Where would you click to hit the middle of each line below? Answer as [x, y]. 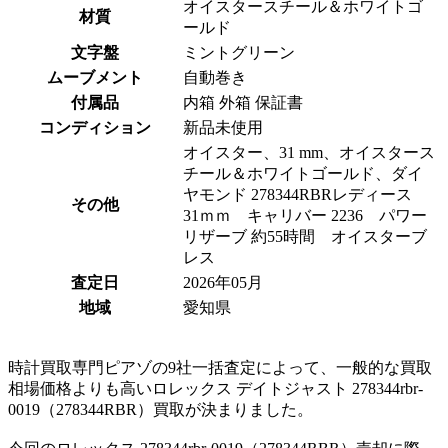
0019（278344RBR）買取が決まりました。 [160, 409]
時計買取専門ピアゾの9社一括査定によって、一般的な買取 [220, 367]
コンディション [95, 127]
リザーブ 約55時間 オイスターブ [305, 236]
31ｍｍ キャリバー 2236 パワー [305, 215]
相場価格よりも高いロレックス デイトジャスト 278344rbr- [215, 388]
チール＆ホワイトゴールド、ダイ [303, 173]
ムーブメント [95, 77]
